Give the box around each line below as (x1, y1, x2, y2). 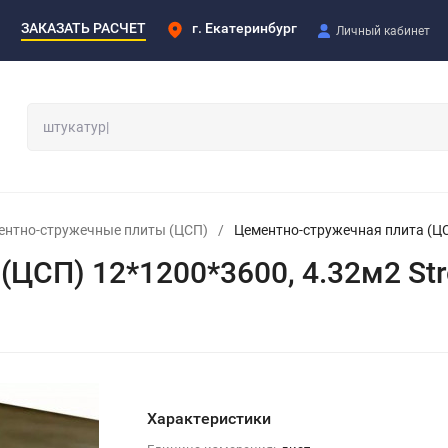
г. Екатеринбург (192, 19, 297, 36)
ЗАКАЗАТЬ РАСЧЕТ (21, 19, 146, 36)
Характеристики (146, 408, 271, 428)
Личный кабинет (336, 23, 430, 38)
